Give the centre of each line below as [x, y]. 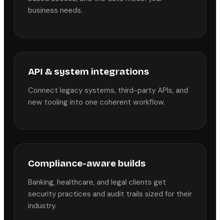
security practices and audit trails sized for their [110, 194]
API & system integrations [89, 71]
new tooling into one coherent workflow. [96, 102]
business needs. [55, 10]
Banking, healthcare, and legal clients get [97, 182]
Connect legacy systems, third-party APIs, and [108, 91]
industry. [42, 206]
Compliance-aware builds [87, 164]
